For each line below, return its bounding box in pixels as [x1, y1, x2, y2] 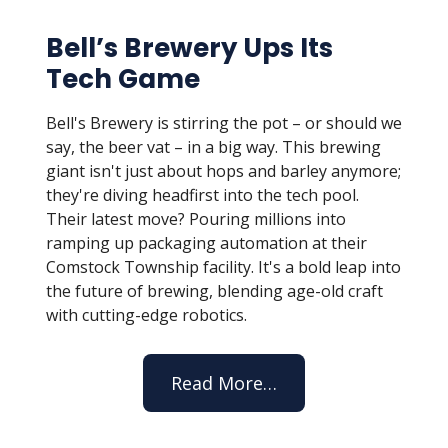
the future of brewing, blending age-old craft [46, 280, 383, 302]
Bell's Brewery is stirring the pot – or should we [46, 112, 402, 134]
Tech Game [46, 61, 200, 97]
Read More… [171, 371, 277, 395]
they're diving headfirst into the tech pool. [46, 184, 359, 206]
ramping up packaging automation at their [46, 232, 367, 254]
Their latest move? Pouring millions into [46, 208, 346, 230]
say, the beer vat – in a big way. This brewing [46, 136, 381, 158]
